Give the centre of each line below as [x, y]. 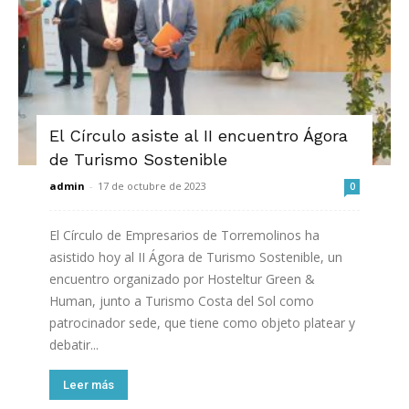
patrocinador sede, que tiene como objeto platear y [202, 323]
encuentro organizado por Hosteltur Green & [182, 279]
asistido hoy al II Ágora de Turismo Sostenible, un [196, 257]
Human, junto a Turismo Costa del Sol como [182, 301]
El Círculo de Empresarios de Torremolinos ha [184, 236]
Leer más [89, 385]
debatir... [74, 345]
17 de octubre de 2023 [152, 186]
